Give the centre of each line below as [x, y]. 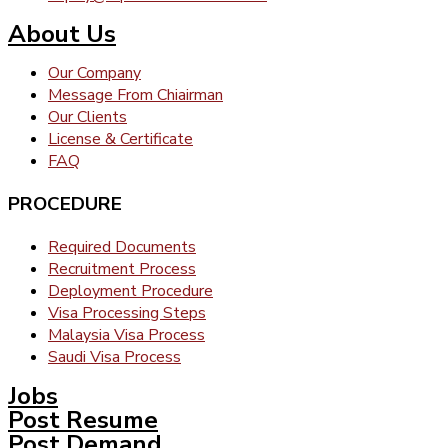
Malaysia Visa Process [126, 334]
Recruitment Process [122, 268]
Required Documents [122, 246]
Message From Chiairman [135, 95]
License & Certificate [120, 139]
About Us [62, 34]
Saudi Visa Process [114, 356]
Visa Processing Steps [127, 312]
